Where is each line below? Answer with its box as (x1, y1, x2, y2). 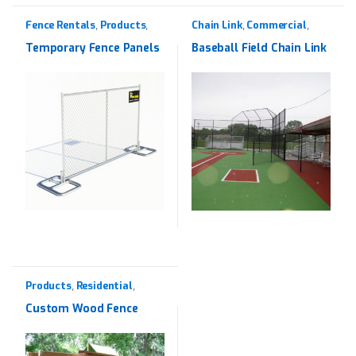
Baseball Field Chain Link (192, 40, 327, 55)
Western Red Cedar (25, 289, 119, 304)
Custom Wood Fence (25, 301, 138, 316)
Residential (75, 279, 133, 293)
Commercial (246, 17, 307, 32)
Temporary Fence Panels (25, 40, 160, 55)
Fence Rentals (25, 17, 96, 32)
